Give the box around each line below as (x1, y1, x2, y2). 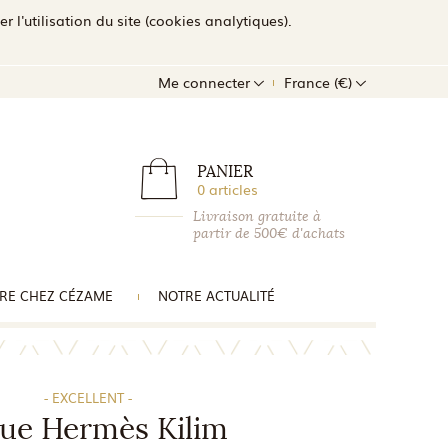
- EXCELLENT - (44, 387, 132, 407)
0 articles (197, 179, 258, 199)
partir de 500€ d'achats (193, 225, 345, 242)
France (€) (284, 72, 356, 92)
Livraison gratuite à (193, 208, 321, 225)
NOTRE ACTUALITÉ (158, 286, 275, 305)
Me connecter (158, 72, 254, 92)
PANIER (197, 162, 253, 181)
